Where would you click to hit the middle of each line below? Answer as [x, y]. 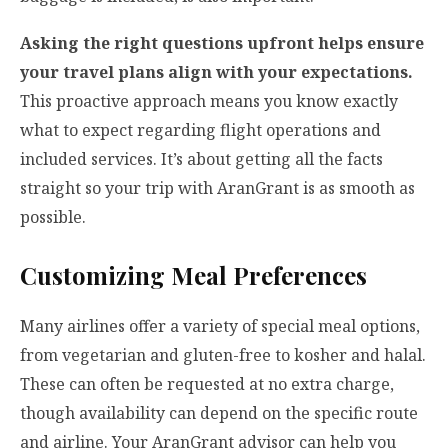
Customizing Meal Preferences [193, 275]
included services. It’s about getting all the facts [201, 159]
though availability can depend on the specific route [219, 413]
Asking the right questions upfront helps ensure [222, 43]
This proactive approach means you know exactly [209, 101]
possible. [53, 217]
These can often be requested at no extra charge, [207, 384]
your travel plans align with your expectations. [216, 72]
